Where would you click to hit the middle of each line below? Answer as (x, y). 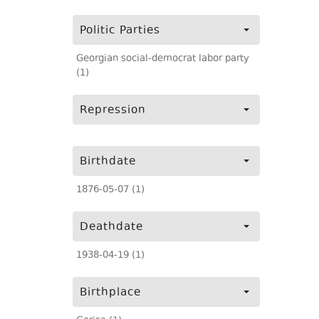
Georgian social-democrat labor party (163, 59)
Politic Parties (120, 31)
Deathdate (111, 228)
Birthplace (110, 293)
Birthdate (108, 162)
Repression (113, 111)
